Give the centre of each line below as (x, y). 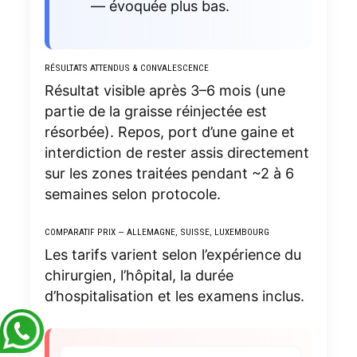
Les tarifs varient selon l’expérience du (173, 254)
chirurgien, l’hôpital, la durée (139, 275)
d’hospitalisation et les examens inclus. (174, 296)
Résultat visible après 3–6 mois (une (165, 90)
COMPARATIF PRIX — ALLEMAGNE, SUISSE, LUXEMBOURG (157, 231)
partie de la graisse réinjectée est (155, 111)
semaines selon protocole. (132, 194)
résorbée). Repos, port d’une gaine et (169, 131)
